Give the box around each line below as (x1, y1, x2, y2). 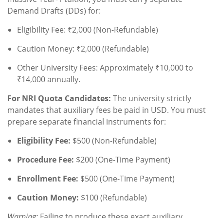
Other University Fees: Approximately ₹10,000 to (17, 62, 193, 73)
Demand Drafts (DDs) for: (7, 5, 101, 17)
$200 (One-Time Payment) (74, 154, 170, 165)
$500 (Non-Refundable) (71, 135, 157, 146)
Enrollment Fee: (17, 173, 78, 184)
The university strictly (111, 93, 191, 104)
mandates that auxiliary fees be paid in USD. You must (7, 105, 206, 116)
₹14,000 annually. (17, 74, 80, 85)
